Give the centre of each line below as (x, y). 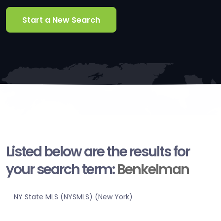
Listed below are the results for (98, 152)
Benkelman (153, 170)
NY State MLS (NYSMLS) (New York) (73, 197)
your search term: (61, 170)
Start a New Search (61, 20)
